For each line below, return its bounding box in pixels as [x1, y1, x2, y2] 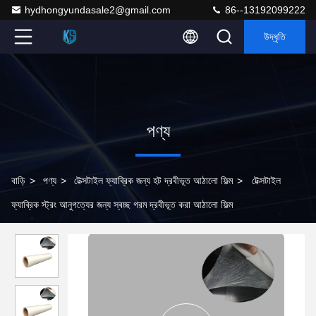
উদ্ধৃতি [264, 31, 286, 42]
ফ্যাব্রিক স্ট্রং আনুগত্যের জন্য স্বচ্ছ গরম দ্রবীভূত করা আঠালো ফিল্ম [11, 199, 233, 210]
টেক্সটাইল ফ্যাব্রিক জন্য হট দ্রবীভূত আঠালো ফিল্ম [74, 175, 233, 186]
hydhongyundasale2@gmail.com [25, 4, 171, 16]
